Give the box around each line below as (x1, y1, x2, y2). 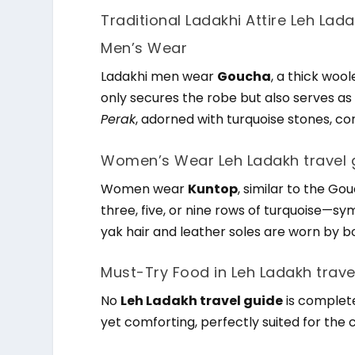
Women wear (101, 179, 189, 198)
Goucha (217, 67, 272, 86)
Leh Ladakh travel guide (120, 292, 284, 311)
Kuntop (188, 179, 239, 198)
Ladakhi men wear (101, 67, 218, 86)
